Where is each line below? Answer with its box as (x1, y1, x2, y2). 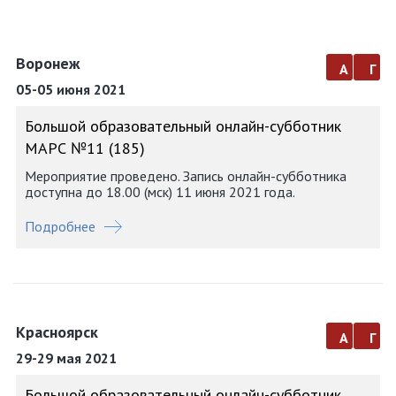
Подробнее (25, 217, 95, 235)
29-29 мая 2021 (16, 349, 117, 367)
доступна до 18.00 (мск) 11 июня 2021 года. (25, 183, 295, 201)
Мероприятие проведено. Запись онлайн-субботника (25, 167, 346, 185)
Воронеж (16, 53, 80, 73)
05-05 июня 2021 (16, 80, 126, 98)
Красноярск (16, 322, 98, 342)
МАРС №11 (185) (25, 138, 145, 158)
